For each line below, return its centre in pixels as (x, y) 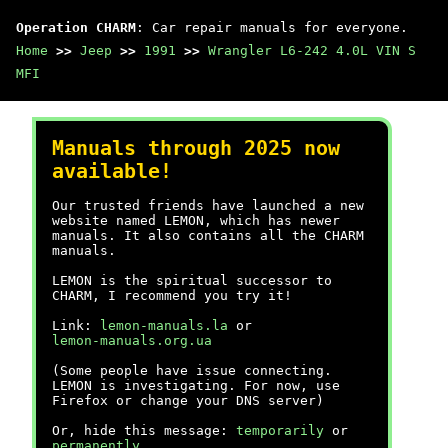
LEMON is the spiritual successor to (192, 280)
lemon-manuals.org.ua (132, 340)
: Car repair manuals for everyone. (272, 27)
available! (112, 171)
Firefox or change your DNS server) (188, 400)
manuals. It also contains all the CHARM (208, 235)
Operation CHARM (76, 27)
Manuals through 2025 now (196, 148)
